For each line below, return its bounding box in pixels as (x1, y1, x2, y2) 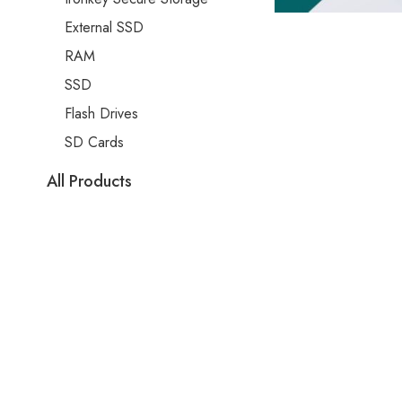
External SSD (65, 17, 144, 38)
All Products (47, 170, 132, 193)
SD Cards (65, 132, 124, 153)
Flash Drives (65, 103, 138, 124)
